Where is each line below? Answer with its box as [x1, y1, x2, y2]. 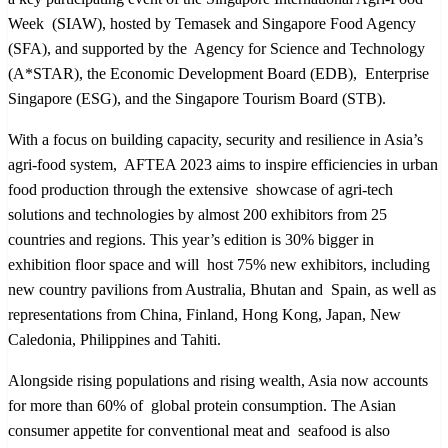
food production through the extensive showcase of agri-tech [8, 180, 393, 198]
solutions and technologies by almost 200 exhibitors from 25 [8, 205, 387, 223]
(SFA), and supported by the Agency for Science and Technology [8, 39, 425, 57]
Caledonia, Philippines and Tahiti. [8, 330, 229, 348]
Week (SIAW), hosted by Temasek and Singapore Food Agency [8, 14, 416, 32]
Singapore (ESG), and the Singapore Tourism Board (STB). [8, 89, 386, 107]
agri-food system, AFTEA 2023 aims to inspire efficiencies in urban [8, 155, 438, 173]
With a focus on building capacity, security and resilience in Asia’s [8, 130, 423, 148]
